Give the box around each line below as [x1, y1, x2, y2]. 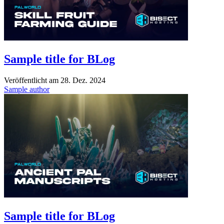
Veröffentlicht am [4, 75, 60, 84]
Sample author [4, 84, 49, 93]
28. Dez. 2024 [60, 75, 105, 84]
